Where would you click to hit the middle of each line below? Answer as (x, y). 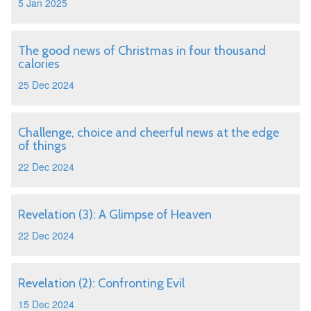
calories (39, 64)
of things (42, 146)
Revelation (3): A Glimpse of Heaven (115, 215)
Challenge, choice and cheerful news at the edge (149, 133)
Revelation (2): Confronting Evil (101, 283)
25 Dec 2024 (46, 85)
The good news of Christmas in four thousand (142, 51)
